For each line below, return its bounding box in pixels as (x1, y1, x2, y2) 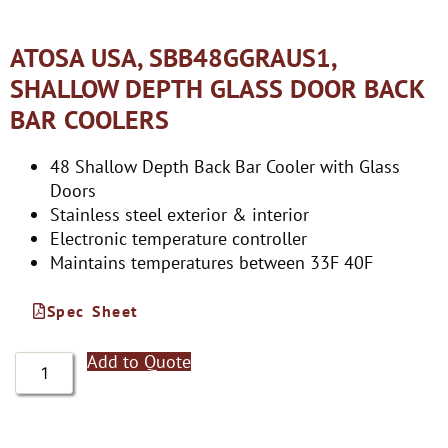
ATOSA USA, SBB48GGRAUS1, (10, 41, 336, 74)
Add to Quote (87, 350, 192, 373)
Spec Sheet (46, 301, 139, 321)
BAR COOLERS (10, 103, 169, 136)
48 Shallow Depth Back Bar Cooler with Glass (50, 155, 400, 178)
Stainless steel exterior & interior (50, 203, 309, 226)
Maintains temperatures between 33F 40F (50, 251, 373, 274)
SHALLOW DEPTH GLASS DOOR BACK (10, 72, 424, 105)
